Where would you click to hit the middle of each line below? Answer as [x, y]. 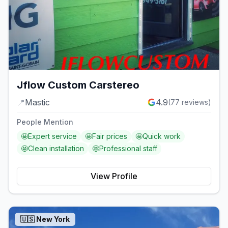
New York [53, 219]
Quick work [162, 136]
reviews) [195, 102]
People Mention [45, 122]
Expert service [52, 136]
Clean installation [56, 148]
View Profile [114, 176]
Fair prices [110, 136]
